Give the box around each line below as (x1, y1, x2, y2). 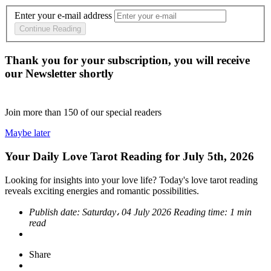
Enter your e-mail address (15, 10, 112, 21)
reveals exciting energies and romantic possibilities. (5, 185, 199, 196)
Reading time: (174, 206, 230, 217)
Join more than (5, 107, 64, 118)
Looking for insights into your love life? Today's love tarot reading (5, 174, 258, 185)
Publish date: (29, 206, 82, 217)
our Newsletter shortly (5, 67, 114, 80)
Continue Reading (19, 24, 81, 34)
